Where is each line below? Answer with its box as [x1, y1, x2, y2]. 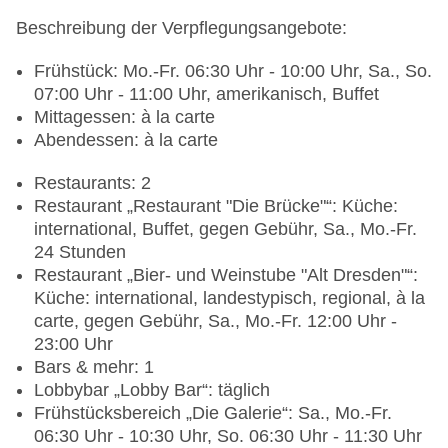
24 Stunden [34, 242, 126, 263]
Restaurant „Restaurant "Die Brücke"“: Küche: [34, 196, 398, 217]
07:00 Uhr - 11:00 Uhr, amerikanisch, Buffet [34, 84, 379, 105]
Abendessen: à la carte [34, 130, 218, 151]
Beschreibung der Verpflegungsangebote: [16, 18, 347, 39]
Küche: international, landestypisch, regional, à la [34, 288, 425, 309]
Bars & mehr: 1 [34, 357, 154, 378]
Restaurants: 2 [34, 173, 151, 194]
